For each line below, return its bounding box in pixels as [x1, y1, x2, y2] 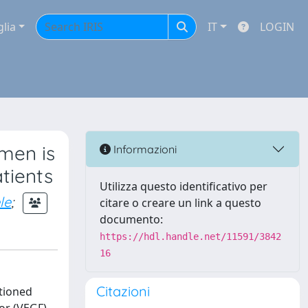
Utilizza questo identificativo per [100, 179, 267, 194]
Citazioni [96, 283, 150, 300]
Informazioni [111, 142, 177, 156]
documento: [100, 212, 163, 227]
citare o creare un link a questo [100, 195, 261, 210]
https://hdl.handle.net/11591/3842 [100, 231, 281, 242]
